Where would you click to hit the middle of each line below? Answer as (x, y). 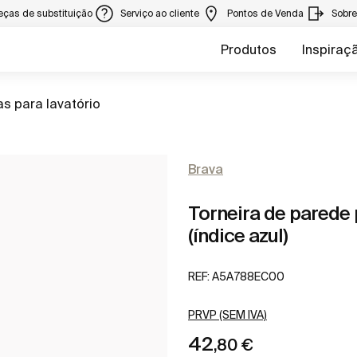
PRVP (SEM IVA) (228, 315)
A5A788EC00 (248, 277)
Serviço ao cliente (161, 13)
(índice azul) (238, 235)
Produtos (249, 49)
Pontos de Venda (267, 13)
